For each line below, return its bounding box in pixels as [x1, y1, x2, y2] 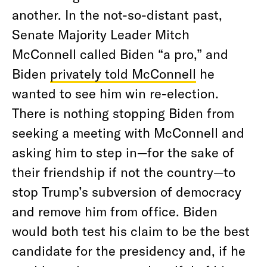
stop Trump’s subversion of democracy [12, 184, 241, 199]
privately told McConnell [50, 66, 196, 81]
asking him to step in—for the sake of [12, 144, 234, 160]
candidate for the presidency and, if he [12, 243, 246, 258]
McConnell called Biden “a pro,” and [12, 46, 228, 61]
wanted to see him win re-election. [12, 85, 219, 101]
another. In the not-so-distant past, [12, 7, 222, 22]
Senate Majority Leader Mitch [12, 26, 190, 42]
